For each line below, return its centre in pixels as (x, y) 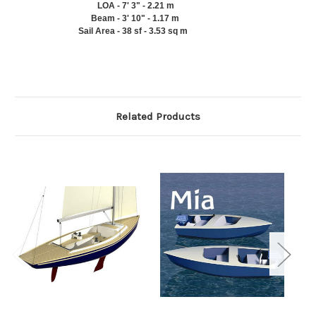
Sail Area (97, 31)
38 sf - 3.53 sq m (155, 31)
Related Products (158, 117)
